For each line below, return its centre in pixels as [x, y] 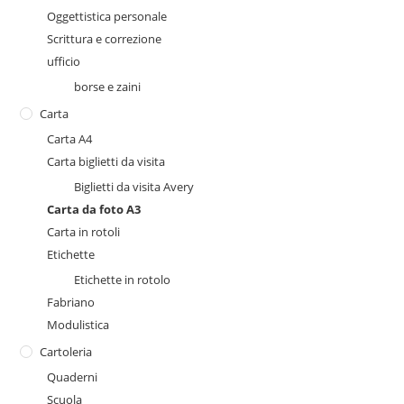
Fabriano [71, 302]
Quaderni [73, 376]
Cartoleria [66, 351]
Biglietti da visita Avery [134, 186]
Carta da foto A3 [94, 209]
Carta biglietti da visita [106, 161]
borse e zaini [108, 86]
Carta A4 [70, 138]
